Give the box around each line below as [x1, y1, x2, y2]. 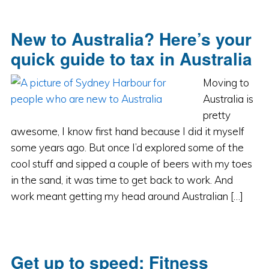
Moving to [202, 76, 249, 89]
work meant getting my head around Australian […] [10, 190, 243, 202]
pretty [202, 109, 231, 121]
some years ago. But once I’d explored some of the [10, 141, 244, 154]
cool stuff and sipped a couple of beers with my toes [10, 157, 252, 170]
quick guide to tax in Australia [10, 46, 252, 71]
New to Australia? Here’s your [10, 26, 252, 51]
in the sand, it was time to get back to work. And [10, 174, 233, 186]
